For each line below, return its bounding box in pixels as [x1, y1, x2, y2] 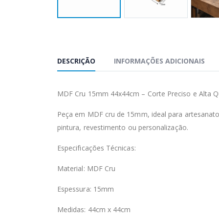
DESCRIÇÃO [57, 56, 95, 66]
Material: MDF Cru [57, 164, 116, 174]
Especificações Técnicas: [57, 143, 136, 153]
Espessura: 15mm [57, 184, 114, 194]
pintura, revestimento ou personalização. [57, 123, 188, 132]
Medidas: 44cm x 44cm [57, 205, 131, 215]
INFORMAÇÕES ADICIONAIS [114, 56, 205, 66]
